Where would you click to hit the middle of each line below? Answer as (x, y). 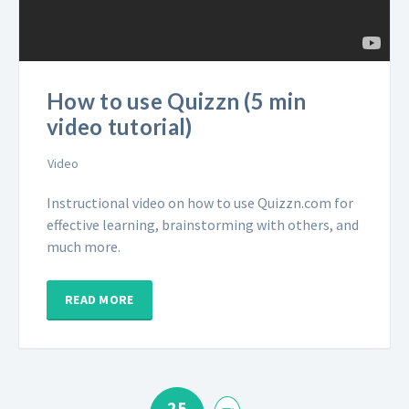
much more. (84, 247)
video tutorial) (120, 127)
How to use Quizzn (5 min (177, 101)
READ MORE (100, 300)
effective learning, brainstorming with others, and (203, 225)
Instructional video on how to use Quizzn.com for (200, 203)
